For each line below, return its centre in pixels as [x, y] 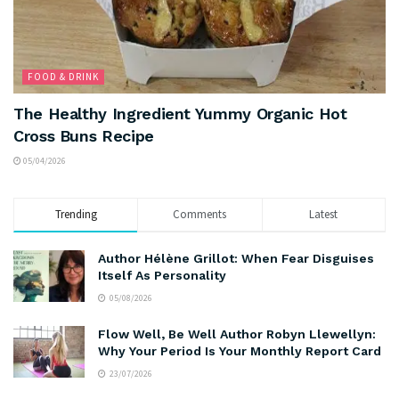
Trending [76, 215]
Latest [324, 215]
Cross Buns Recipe [84, 136]
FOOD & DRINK [63, 77]
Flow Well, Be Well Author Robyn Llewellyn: [237, 334]
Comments [200, 215]
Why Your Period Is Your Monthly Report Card [240, 351]
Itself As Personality [162, 276]
